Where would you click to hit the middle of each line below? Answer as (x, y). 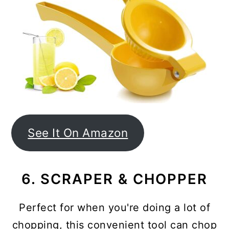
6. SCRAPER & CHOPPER (114, 179)
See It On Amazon (78, 133)
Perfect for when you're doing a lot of (114, 208)
